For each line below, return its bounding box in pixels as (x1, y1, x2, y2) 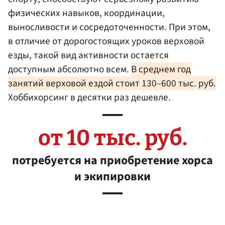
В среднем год (131, 62, 191, 76)
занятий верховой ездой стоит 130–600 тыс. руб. (8, 76, 216, 90)
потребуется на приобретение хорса (12, 152, 213, 170)
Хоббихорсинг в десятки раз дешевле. (8, 90, 171, 104)
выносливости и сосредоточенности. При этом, (8, 20, 210, 34)
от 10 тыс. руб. (38, 125, 187, 151)
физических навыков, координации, (8, 6, 165, 20)
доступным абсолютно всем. (8, 62, 131, 76)
